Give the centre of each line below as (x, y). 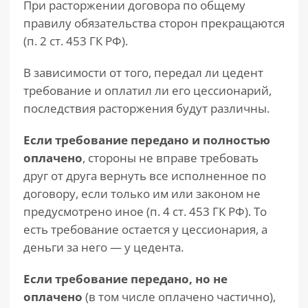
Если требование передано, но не (125, 279)
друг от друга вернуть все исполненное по (145, 176)
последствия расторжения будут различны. (146, 108)
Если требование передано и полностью (147, 140)
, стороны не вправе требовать (170, 158)
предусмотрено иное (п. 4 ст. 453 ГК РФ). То (145, 211)
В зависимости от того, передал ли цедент (143, 73)
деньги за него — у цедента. (103, 247)
